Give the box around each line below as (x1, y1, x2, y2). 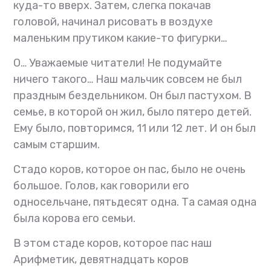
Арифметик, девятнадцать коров (13, 253, 189, 267)
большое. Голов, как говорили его (13, 179, 190, 193)
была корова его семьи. (13, 212, 136, 226)
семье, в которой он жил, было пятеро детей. (13, 105, 252, 119)
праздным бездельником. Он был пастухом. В (13, 89, 252, 103)
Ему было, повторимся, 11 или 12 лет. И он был (13, 122, 256, 135)
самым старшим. (13, 138, 100, 152)
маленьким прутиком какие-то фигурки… (13, 31, 227, 45)
